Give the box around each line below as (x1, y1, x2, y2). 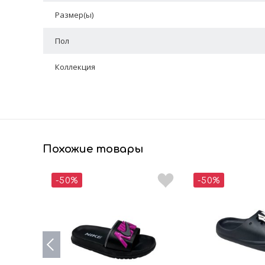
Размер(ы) (54, 9, 93, 21)
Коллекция (54, 62, 95, 73)
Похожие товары (42, 143, 143, 156)
